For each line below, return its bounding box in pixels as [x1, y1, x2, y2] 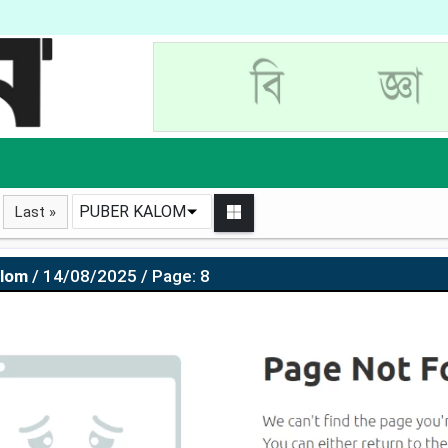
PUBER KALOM [79, 202, 186, 221]
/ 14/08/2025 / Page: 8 [31, 266, 210, 286]
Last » [15, 203, 56, 221]
